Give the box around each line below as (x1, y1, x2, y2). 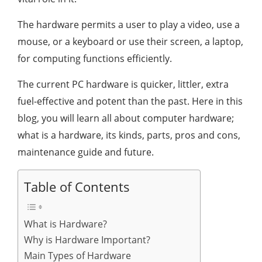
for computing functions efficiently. (18, 52, 172, 65)
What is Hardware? (24, 218, 107, 230)
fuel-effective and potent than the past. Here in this (18, 95, 243, 108)
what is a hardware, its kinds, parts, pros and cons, (18, 129, 240, 142)
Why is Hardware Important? (24, 233, 150, 246)
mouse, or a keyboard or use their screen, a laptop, (18, 35, 243, 48)
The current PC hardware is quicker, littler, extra (18, 78, 229, 91)
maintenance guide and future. (18, 146, 154, 158)
